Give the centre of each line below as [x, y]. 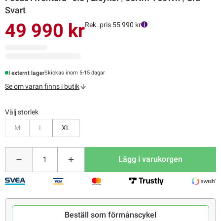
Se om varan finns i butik [42, 86]
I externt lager [27, 73]
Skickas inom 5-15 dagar [75, 73]
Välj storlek [22, 112]
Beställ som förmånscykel [110, 215]
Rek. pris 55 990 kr [113, 24]
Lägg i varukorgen [151, 159]
